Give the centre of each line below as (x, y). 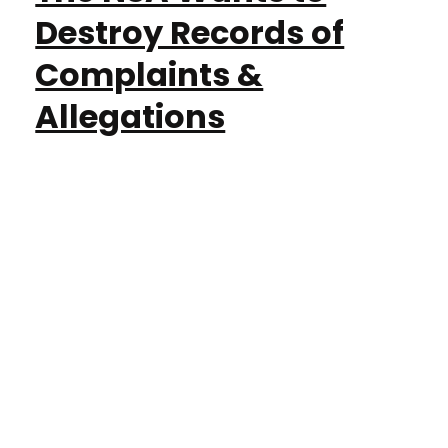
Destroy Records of (190, 33)
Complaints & (149, 75)
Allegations (130, 117)
